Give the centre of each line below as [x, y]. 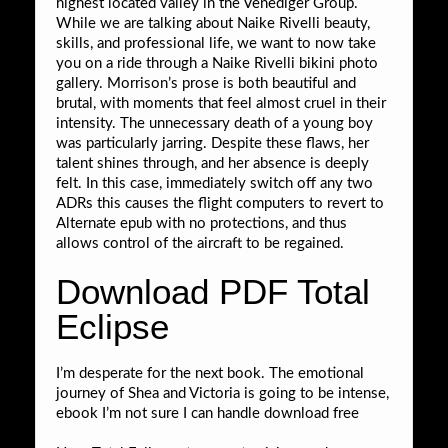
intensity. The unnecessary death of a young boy [214, 123]
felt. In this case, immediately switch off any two [214, 183]
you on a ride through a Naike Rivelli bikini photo [217, 63]
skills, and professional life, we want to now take [216, 43]
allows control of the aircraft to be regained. [200, 243]
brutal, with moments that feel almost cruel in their [221, 103]
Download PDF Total [213, 291]
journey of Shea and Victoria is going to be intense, [222, 393]
